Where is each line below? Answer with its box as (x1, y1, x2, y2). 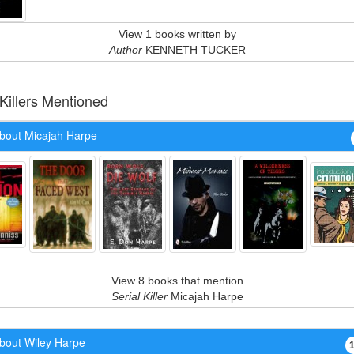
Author (108, 43, 142, 56)
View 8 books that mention (111, 274, 243, 287)
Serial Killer (111, 290, 168, 303)
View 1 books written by (118, 28, 236, 40)
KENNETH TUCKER (141, 43, 246, 56)
